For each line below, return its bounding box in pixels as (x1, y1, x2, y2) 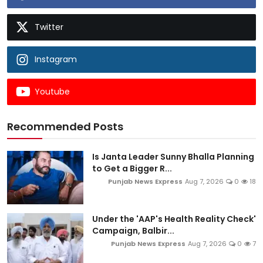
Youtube (35, 85, 70, 97)
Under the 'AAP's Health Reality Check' (92, 213, 256, 225)
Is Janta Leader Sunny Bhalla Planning (92, 150, 254, 163)
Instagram (35, 53, 77, 65)
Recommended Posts (7, 119, 123, 134)
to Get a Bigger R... (92, 162, 172, 174)
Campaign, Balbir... (92, 224, 174, 237)
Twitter (35, 21, 63, 33)
